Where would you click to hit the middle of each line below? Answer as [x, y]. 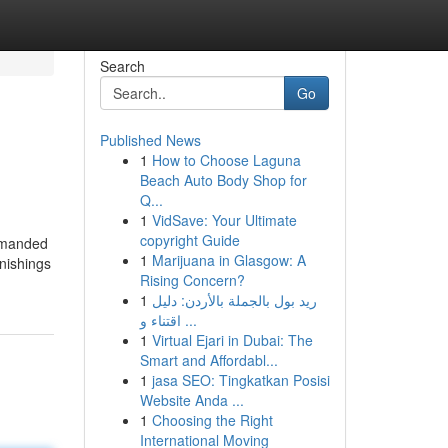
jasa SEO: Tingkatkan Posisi [240, 380]
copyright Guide [189, 240]
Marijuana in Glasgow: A [228, 260]
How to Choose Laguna [226, 160]
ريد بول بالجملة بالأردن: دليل [234, 300]
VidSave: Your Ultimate [224, 220]
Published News [150, 140]
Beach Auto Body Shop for [223, 180]
